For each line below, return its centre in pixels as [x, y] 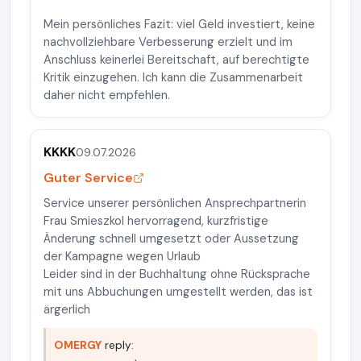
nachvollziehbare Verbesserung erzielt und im [168, 42]
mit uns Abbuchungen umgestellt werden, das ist [178, 292]
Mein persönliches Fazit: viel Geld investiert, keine [179, 24]
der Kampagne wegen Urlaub [122, 256]
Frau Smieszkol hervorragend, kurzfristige [156, 221]
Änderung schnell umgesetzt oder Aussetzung [171, 239]
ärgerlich [67, 309]
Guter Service [88, 178]
